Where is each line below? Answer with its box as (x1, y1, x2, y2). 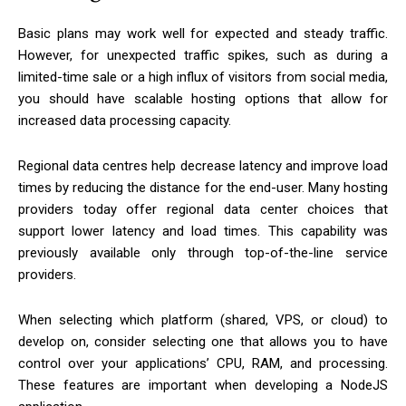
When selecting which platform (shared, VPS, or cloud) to (18, 312, 388, 329)
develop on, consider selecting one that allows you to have (18, 333, 388, 351)
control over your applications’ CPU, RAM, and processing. (18, 355, 388, 372)
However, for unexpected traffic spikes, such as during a (18, 47, 388, 64)
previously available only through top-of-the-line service (18, 245, 388, 262)
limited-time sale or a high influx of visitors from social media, (18, 69, 388, 86)
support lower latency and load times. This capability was (18, 223, 388, 240)
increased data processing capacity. (18, 112, 231, 130)
